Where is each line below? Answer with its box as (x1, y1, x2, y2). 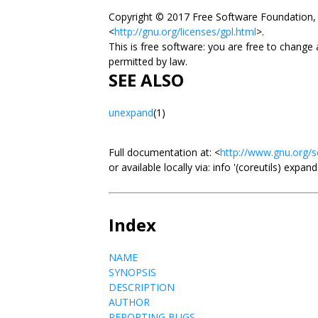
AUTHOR (109, 295, 150, 309)
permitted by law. (109, 55, 190, 68)
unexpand (109, 106, 153, 119)
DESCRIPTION (109, 280, 175, 294)
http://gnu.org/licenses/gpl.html (114, 25, 256, 38)
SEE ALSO (109, 68, 184, 92)
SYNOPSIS (109, 265, 156, 279)
